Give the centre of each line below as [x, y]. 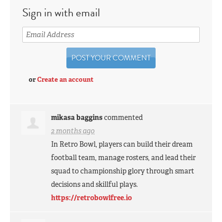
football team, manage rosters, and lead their [124, 157]
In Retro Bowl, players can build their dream [122, 144]
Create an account [66, 79]
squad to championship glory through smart [123, 171]
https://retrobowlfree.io [92, 197]
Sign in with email [61, 13]
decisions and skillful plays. [95, 184]
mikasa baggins [77, 117]
